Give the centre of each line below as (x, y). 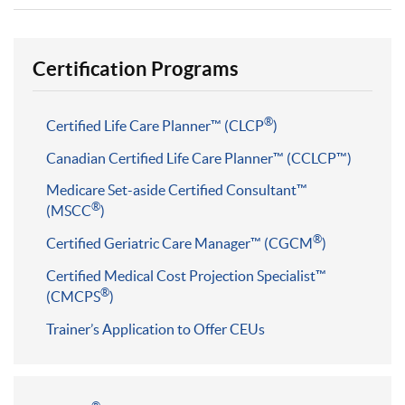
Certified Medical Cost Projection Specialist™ (186, 276)
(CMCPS (73, 297)
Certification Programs (136, 68)
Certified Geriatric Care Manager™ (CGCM (179, 243)
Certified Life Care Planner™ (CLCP (155, 126)
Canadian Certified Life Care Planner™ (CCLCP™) (199, 158)
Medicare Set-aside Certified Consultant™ (177, 190)
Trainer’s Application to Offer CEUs (155, 329)
